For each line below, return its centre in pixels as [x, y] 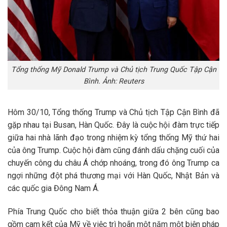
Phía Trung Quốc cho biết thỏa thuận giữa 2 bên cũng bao [113, 212]
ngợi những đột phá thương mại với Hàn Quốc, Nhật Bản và [113, 176]
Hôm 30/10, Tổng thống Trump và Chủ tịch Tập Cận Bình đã [113, 112]
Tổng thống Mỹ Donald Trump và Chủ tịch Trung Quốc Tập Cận [113, 69]
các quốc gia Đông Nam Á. [53, 188]
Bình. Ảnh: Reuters [113, 81]
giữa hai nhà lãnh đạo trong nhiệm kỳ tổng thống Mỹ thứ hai [113, 138]
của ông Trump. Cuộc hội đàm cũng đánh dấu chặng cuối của [113, 150]
